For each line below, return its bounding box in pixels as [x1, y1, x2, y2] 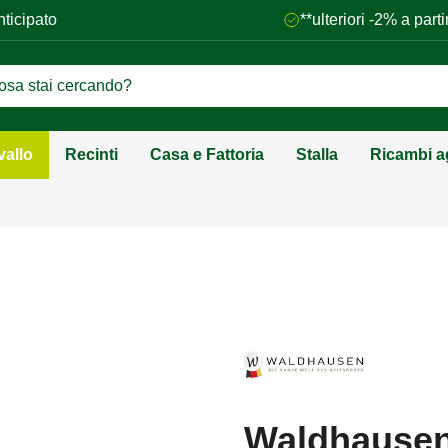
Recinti [65, 146, 118, 163]
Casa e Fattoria [150, 146, 264, 163]
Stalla [296, 146, 338, 163]
